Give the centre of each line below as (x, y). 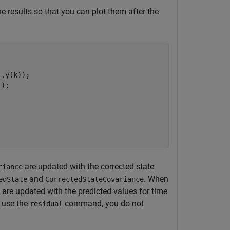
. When (156, 179)
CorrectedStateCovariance (94, 179)
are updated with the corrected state (88, 167)
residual (46, 204)
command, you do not (103, 204)
